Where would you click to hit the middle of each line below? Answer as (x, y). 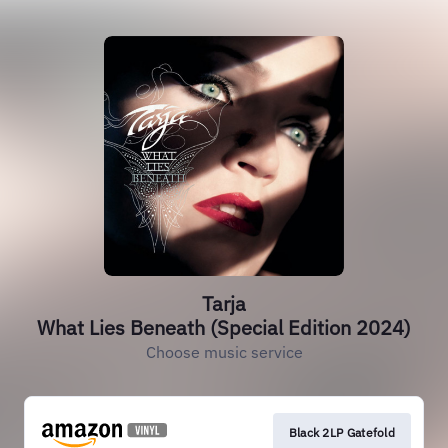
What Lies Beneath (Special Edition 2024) (224, 327)
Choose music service (224, 352)
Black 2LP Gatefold (341, 432)
